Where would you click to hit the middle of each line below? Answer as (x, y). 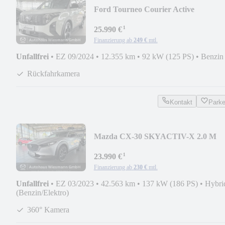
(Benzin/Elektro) (42, 192)
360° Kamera (48, 209)
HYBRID (110, 146)
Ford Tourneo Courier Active (144, 9)
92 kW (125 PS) (168, 56)
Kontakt (181, 102)
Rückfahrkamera (53, 73)
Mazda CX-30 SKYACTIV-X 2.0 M (155, 136)
